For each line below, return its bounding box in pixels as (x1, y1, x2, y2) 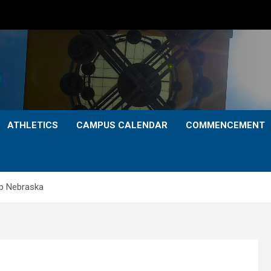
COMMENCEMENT (186, 120, 265, 131)
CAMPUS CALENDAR (76, 120, 168, 131)
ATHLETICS (7, 120, 58, 131)
